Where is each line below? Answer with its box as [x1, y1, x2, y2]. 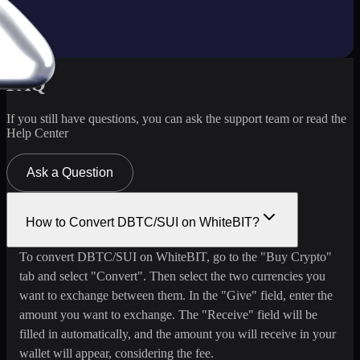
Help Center [6, 126, 68, 141]
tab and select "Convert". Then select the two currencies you [19, 269, 325, 284]
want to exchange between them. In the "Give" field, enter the [19, 288, 333, 303]
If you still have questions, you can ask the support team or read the [6, 112, 346, 126]
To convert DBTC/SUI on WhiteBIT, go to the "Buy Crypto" [19, 250, 332, 264]
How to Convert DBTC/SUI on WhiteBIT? [26, 215, 260, 230]
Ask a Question [27, 166, 113, 180]
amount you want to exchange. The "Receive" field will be [19, 308, 317, 322]
